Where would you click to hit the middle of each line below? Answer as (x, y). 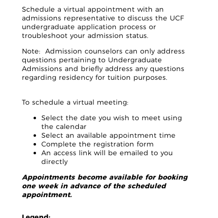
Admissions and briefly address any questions (103, 69)
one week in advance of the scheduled (94, 186)
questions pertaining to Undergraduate (92, 60)
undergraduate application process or (89, 27)
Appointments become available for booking (105, 177)
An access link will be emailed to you (107, 153)
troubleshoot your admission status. (85, 36)
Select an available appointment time (109, 136)
